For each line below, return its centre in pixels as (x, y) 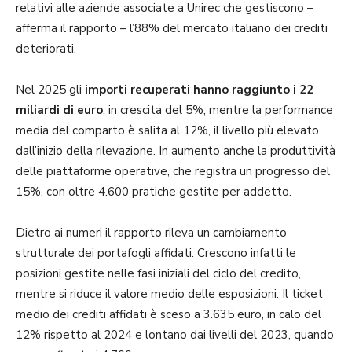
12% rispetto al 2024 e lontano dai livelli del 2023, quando (175, 334)
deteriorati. (46, 48)
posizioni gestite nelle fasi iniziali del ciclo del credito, (158, 273)
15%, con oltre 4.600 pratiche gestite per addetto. (154, 191)
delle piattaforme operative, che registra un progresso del (173, 171)
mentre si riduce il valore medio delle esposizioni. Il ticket (169, 293)
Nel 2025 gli (50, 89)
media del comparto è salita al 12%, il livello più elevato (167, 130)
